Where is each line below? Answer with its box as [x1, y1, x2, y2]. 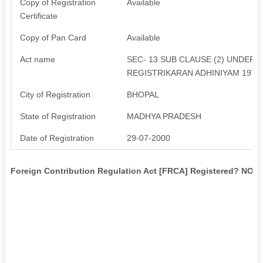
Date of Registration [19, 133, 94, 143]
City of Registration [19, 89, 90, 99]
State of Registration [19, 111, 96, 121]
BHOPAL [126, 89, 159, 99]
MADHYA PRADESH [126, 111, 201, 121]
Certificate [19, 11, 58, 21]
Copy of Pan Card [19, 32, 86, 42]
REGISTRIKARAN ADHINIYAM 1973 [126, 68, 261, 77]
